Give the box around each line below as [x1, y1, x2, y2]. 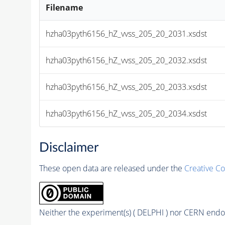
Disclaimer [39, 141, 98, 155]
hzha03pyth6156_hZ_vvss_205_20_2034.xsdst [46, 107, 207, 119]
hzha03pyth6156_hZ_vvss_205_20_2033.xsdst [46, 81, 207, 92]
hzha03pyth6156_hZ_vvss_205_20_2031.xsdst [46, 28, 207, 39]
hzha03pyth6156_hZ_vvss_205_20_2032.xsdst [46, 54, 207, 66]
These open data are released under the [39, 163, 184, 174]
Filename [46, 2, 83, 13]
